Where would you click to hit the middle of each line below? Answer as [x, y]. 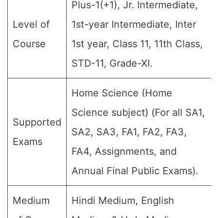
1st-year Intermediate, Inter [134, 24]
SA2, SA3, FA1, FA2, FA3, [129, 132]
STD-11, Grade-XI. [112, 63]
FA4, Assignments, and [124, 151]
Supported [37, 122]
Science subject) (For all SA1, [138, 112]
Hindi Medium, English [123, 200]
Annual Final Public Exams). [135, 171]
